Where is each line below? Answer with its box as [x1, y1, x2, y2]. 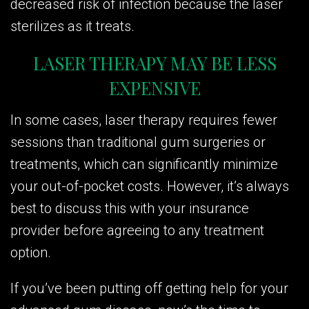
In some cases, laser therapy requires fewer [10, 111, 277, 128]
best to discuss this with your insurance [10, 199, 249, 217]
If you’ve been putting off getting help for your [10, 279, 288, 297]
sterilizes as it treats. [10, 17, 134, 34]
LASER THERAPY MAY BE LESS [32, 50, 277, 75]
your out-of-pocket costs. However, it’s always [10, 177, 289, 195]
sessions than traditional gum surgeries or [10, 133, 266, 150]
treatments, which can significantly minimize [10, 155, 278, 172]
